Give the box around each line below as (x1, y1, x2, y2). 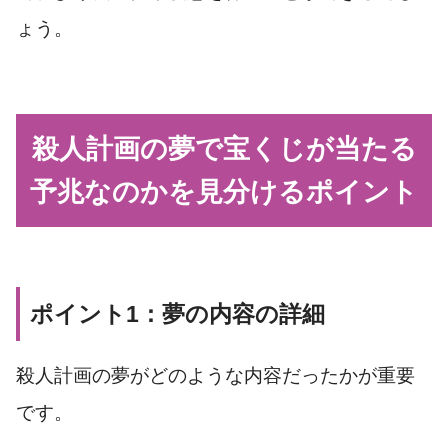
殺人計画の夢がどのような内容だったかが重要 (16, 365, 415, 387)
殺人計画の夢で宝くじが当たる (31, 133, 417, 164)
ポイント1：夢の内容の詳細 (30, 301, 325, 328)
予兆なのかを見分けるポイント (30, 176, 418, 207)
